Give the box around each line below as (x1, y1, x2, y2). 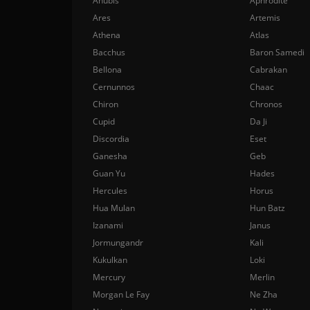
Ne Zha (250, 289, 278, 300)
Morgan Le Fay (93, 289, 149, 300)
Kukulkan (93, 254, 127, 266)
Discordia (93, 133, 129, 145)
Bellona (93, 64, 122, 75)
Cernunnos (93, 81, 135, 93)
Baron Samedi (250, 46, 305, 58)
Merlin (250, 271, 275, 283)
